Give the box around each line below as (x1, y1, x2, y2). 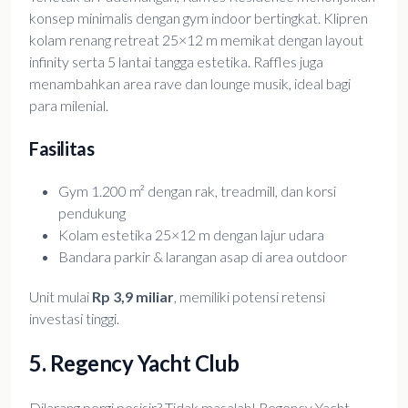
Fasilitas (29, 138, 95, 159)
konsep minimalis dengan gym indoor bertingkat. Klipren (29, 9, 368, 26)
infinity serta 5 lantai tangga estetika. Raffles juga (29, 53, 323, 70)
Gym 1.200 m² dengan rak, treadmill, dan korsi (58, 182, 336, 199)
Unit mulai (29, 288, 92, 305)
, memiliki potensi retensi (174, 288, 325, 305)
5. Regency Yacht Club (29, 350, 240, 376)
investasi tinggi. (29, 310, 119, 327)
